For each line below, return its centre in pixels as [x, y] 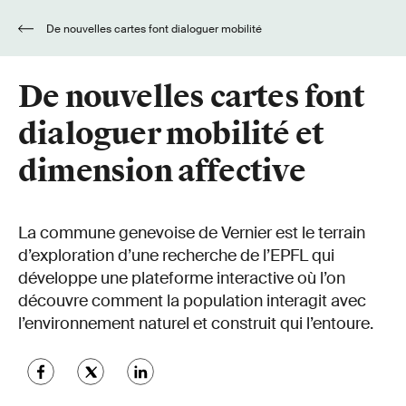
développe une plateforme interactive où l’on [182, 278]
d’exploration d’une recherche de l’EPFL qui [176, 256]
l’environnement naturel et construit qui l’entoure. [196, 324]
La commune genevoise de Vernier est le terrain [192, 233]
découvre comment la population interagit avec [192, 301]
